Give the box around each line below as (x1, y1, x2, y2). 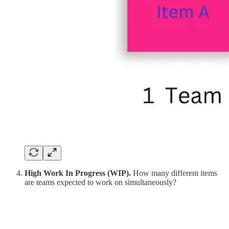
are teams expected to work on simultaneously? (25, 177, 176, 187)
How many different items (131, 168, 217, 177)
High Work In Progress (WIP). (25, 168, 131, 177)
